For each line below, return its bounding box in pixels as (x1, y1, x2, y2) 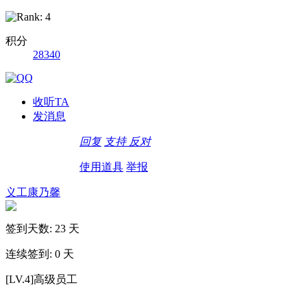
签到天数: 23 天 (5, 222, 79, 234)
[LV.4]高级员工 (5, 273, 77, 285)
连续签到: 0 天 (5, 247, 74, 260)
